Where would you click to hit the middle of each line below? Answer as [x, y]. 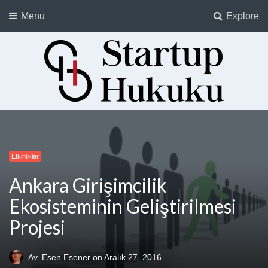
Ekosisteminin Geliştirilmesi [123, 206]
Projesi [37, 227]
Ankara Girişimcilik [88, 185]
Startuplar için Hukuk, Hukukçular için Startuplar [92, 127]
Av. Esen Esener [60, 258]
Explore [241, 16]
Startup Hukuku [54, 110]
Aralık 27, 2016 [133, 258]
